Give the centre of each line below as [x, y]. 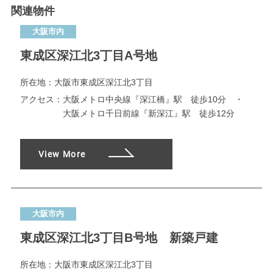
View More [62, 154]
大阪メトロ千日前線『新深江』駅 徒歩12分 [148, 114]
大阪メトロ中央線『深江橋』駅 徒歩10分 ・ [157, 100]
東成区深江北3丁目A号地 [88, 56]
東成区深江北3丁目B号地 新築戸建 [119, 238]
